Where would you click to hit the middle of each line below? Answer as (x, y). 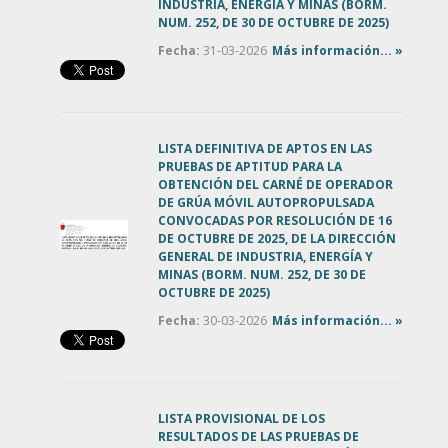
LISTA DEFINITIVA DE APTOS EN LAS (265, 148)
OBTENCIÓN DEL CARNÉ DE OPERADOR (275, 184)
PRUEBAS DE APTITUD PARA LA (250, 166)
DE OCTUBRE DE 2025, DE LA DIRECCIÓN (277, 238)
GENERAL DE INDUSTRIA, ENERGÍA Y (265, 256)
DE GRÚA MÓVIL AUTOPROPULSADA (266, 202)
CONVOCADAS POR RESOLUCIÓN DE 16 (275, 220)
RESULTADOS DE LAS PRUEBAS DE (258, 436)
